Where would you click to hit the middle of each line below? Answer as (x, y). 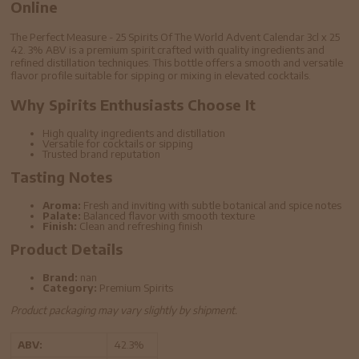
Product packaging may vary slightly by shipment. (124, 310)
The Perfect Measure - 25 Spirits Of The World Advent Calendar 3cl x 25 (175, 36)
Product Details (67, 248)
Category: (70, 287)
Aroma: (62, 205)
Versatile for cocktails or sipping (118, 143)
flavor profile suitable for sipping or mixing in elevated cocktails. (161, 75)
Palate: (62, 215)
